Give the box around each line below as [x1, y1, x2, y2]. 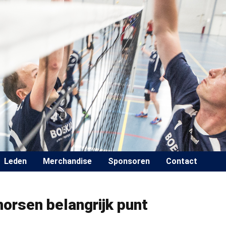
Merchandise [43, 156, 92, 166]
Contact [166, 156, 197, 166]
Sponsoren [108, 156, 150, 166]
